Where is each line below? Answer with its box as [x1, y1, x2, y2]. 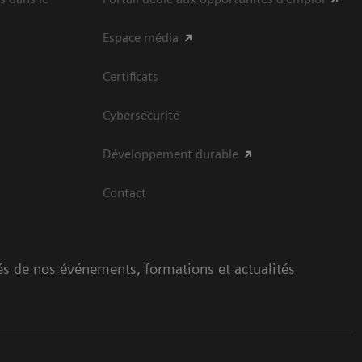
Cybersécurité [103, 107, 179, 124]
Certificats [103, 69, 158, 85]
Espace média [103, 30, 179, 46]
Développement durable [103, 146, 238, 162]
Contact [103, 185, 146, 201]
